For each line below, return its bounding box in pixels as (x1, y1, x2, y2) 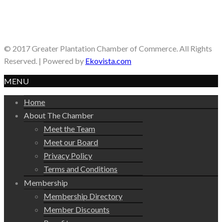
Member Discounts (44, 205, 110, 214)
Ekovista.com (85, 56, 131, 65)
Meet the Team (44, 124, 95, 133)
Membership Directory (44, 191, 122, 201)
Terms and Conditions (44, 164, 117, 173)
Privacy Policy (44, 151, 92, 160)
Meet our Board (44, 137, 98, 147)
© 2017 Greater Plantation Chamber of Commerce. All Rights (4, 44, 212, 53)
